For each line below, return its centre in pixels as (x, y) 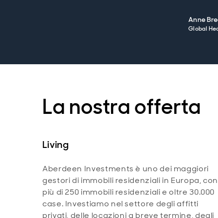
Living (55, 145)
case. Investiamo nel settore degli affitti (120, 204)
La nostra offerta (122, 107)
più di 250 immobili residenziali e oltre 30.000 (129, 192)
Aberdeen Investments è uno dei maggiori (126, 169)
